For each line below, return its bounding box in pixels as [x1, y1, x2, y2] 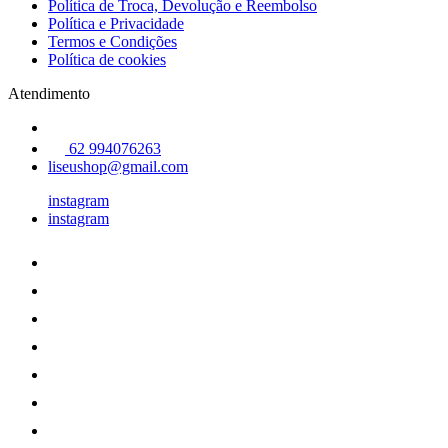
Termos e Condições [48, 32, 177, 50]
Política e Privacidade [48, 14, 184, 32]
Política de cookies [48, 50, 166, 68]
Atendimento [8, 84, 90, 102]
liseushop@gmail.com [48, 157, 188, 175]
